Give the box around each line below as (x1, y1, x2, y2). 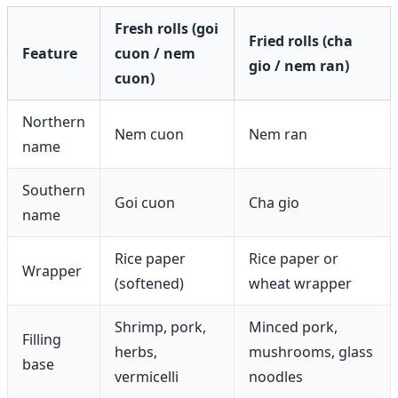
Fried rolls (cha (249, 30, 353, 51)
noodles (249, 366, 303, 386)
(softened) (115, 273, 184, 293)
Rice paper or (249, 248, 338, 268)
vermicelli (115, 366, 179, 386)
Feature (22, 43, 77, 63)
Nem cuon (115, 123, 184, 144)
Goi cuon (115, 192, 175, 212)
